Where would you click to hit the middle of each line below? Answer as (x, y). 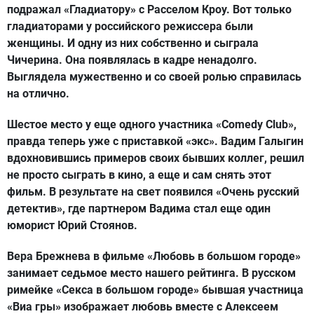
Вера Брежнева (49, 257)
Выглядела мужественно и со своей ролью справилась (154, 77)
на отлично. (38, 94)
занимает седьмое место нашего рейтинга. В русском (151, 273)
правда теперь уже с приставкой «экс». (114, 142)
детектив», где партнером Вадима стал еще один (139, 209)
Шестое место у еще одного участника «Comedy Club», (152, 125)
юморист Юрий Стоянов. (72, 226)
